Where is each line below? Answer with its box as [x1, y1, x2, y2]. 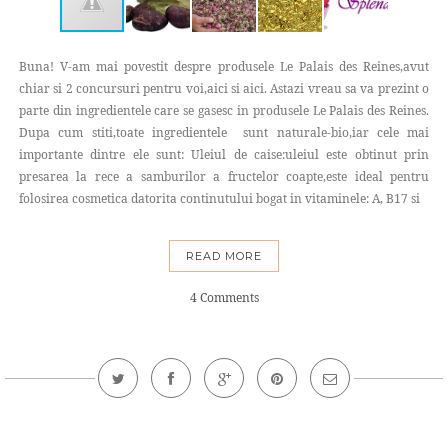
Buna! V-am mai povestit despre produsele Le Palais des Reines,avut [19, 58, 429, 76]
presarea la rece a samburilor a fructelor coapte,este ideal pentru [19, 168, 429, 186]
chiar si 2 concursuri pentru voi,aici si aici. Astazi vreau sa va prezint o [19, 80, 429, 98]
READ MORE [186, 249, 262, 264]
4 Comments [189, 289, 259, 307]
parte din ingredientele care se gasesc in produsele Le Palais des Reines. [19, 102, 429, 120]
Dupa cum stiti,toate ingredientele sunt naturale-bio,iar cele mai [19, 124, 429, 142]
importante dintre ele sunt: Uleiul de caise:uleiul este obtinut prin [19, 146, 429, 164]
